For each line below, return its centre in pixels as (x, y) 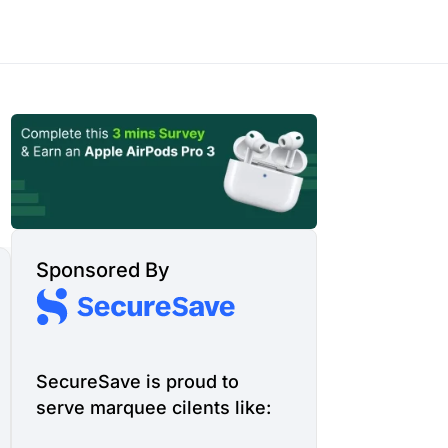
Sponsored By (103, 269)
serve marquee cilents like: (154, 408)
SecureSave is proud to (138, 382)
